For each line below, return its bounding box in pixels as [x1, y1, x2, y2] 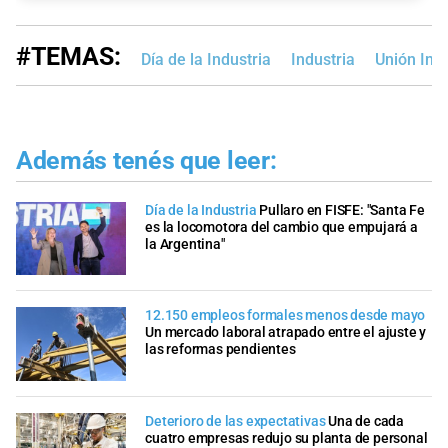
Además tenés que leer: [16, 146, 277, 176]
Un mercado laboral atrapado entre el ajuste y [145, 324, 427, 342]
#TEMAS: [16, 42, 121, 72]
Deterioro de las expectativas [145, 412, 326, 430]
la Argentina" [145, 235, 225, 253]
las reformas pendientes [145, 341, 296, 359]
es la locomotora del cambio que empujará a [145, 218, 418, 236]
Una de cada [328, 412, 405, 430]
